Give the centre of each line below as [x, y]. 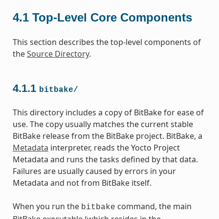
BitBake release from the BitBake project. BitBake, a [107, 136]
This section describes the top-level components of [107, 42]
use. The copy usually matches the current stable [103, 124]
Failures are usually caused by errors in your [94, 171]
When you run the [47, 206]
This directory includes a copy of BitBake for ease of [108, 112]
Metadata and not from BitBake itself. [82, 183]
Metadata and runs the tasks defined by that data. [105, 159]
